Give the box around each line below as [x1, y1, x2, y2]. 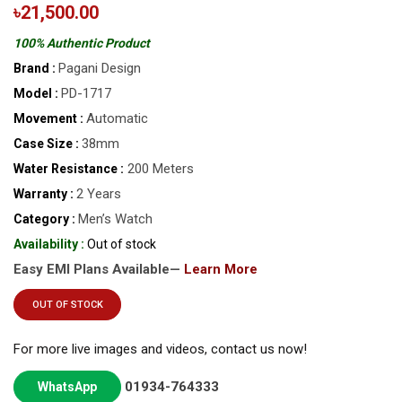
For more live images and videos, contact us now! [13, 341, 307, 358]
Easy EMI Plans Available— [13, 261, 184, 278]
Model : [13, 86, 58, 101]
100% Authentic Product [13, 36, 150, 51]
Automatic [86, 110, 148, 127]
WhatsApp [38, 380, 97, 395]
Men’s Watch [78, 211, 153, 228]
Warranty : [13, 187, 74, 202]
